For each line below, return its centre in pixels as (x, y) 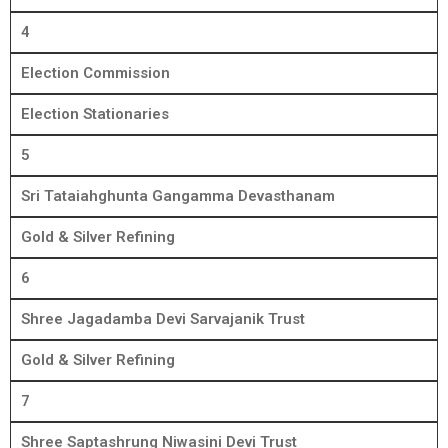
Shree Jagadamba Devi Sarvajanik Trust (163, 319)
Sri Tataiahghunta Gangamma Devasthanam (178, 196)
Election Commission (95, 73)
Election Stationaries (95, 114)
